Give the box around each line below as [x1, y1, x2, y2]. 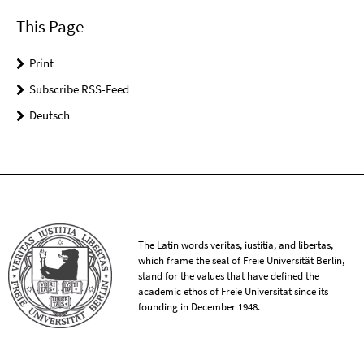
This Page [16, 15, 84, 38]
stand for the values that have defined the [138, 269, 320, 284]
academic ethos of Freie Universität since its [138, 284, 329, 299]
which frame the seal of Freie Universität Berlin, [138, 253, 345, 268]
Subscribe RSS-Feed [29, 81, 129, 97]
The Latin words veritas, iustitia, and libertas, [138, 238, 334, 253]
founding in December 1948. [138, 300, 261, 314]
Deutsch [29, 107, 70, 123]
